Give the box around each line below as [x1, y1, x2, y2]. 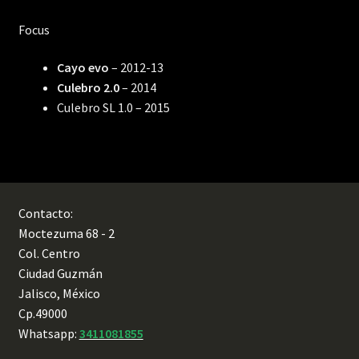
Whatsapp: [18, 325, 79, 341]
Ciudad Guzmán [18, 264, 103, 281]
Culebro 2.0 [56, 79, 119, 96]
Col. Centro [18, 244, 80, 261]
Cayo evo [56, 59, 111, 76]
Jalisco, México [18, 284, 100, 301]
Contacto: [18, 204, 73, 221]
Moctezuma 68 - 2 [18, 224, 117, 241]
